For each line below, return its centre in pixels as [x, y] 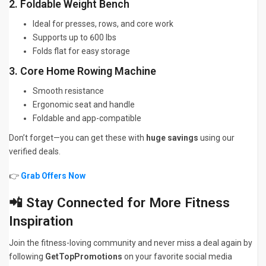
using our [216, 138]
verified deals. [35, 152]
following [27, 257]
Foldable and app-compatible [87, 118]
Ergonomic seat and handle [84, 105]
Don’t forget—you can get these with [77, 138]
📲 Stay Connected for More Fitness [119, 203]
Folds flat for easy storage [81, 51]
